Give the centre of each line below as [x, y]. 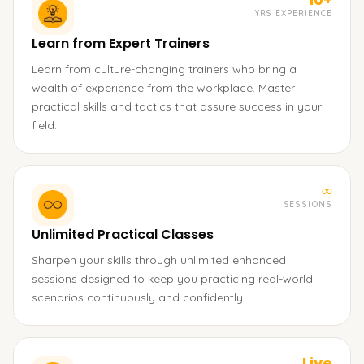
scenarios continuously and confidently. [139, 297]
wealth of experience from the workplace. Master [163, 88]
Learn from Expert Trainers [121, 43]
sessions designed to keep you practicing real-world [172, 279]
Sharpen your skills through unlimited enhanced [159, 260]
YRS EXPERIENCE [293, 13]
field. [44, 125]
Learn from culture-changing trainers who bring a [164, 69]
